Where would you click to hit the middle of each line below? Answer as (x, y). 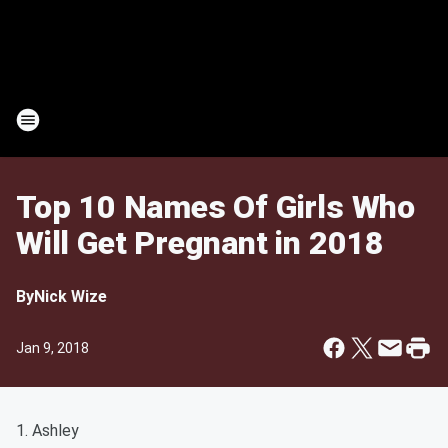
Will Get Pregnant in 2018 (200, 243)
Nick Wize (70, 296)
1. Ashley (47, 430)
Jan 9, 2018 (52, 348)
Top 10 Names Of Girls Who (215, 207)
